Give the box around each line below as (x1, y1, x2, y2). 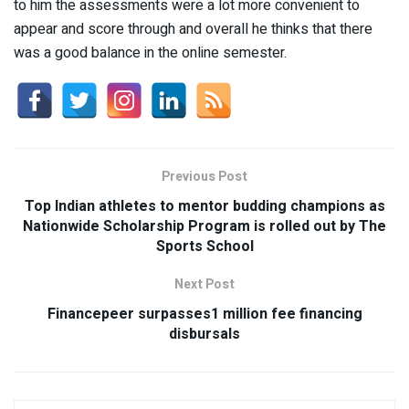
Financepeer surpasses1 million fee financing (47, 303, 362, 326)
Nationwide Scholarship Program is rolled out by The (23, 215, 386, 238)
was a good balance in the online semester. (14, 42, 287, 65)
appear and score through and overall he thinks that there (14, 18, 372, 41)
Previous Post (162, 167, 247, 187)
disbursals (169, 323, 240, 346)
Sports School (155, 236, 254, 258)
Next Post (174, 275, 235, 295)
